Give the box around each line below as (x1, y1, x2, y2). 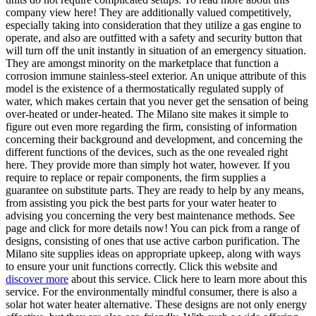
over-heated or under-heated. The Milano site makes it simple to (6, 108, 288, 121)
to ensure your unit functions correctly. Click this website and (6, 260, 277, 273)
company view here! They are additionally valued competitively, (6, 6, 291, 19)
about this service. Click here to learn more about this (68, 273, 307, 286)
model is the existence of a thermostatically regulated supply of (6, 83, 284, 95)
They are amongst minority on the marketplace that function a (6, 57, 279, 70)
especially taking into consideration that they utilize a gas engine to (6, 19, 301, 32)
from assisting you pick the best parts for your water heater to (6, 197, 276, 209)
